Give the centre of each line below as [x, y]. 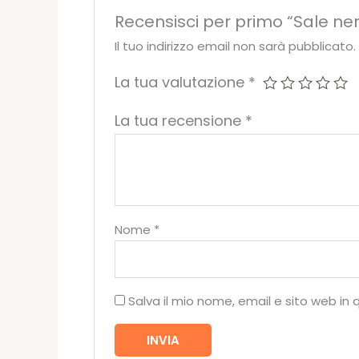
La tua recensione [180, 120]
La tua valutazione [182, 82]
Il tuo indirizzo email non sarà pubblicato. [236, 46]
